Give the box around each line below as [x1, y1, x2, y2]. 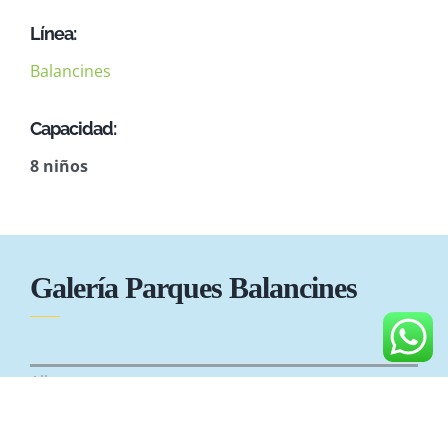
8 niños [29, 155, 88, 178]
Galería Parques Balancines [29, 271, 357, 305]
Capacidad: [29, 118, 122, 140]
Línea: [29, 23, 76, 45]
